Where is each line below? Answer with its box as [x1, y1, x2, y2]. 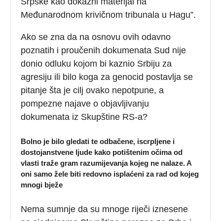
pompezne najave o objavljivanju [21, 98, 149, 109]
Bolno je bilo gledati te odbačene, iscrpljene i [21, 137, 175, 146]
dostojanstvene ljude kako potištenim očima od [21, 147, 183, 156]
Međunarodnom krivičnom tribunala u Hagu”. [21, 9, 196, 20]
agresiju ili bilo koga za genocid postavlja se [21, 72, 193, 82]
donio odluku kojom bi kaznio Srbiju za [21, 58, 172, 69]
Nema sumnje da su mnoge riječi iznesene [21, 204, 188, 214]
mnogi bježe [21, 180, 63, 189]
